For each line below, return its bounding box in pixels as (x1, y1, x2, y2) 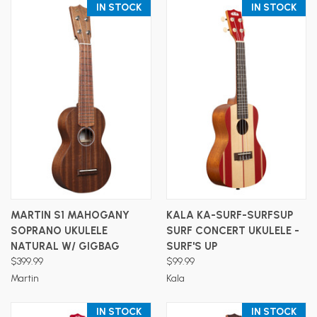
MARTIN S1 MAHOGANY (11, 208, 129, 221)
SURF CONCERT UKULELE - (166, 224, 299, 237)
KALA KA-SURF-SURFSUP (166, 208, 293, 221)
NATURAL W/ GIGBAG (11, 239, 120, 253)
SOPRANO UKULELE (11, 224, 108, 237)
